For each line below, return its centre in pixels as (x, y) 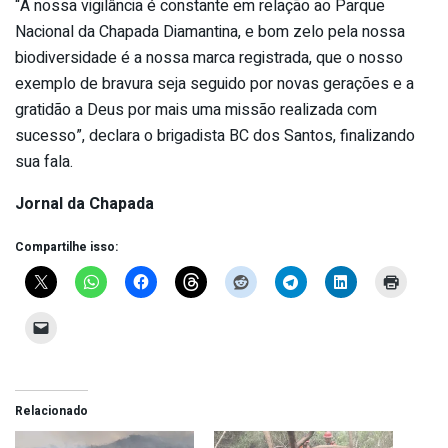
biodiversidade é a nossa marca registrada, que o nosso (209, 57)
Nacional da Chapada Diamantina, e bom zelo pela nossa (210, 31)
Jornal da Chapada (84, 203)
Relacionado (51, 410)
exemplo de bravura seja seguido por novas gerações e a (214, 83)
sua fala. (44, 161)
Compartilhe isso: (66, 246)
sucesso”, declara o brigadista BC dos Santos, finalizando (215, 135)
